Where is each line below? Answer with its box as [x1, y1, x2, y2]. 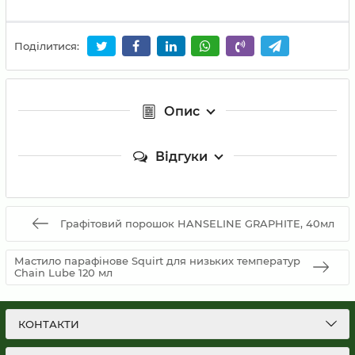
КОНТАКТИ [18, 318, 79, 330]
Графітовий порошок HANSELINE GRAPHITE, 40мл [60, 216, 334, 230]
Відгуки [155, 148, 208, 164]
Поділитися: [14, 40, 79, 53]
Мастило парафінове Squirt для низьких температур [14, 254, 300, 268]
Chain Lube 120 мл [14, 266, 113, 280]
